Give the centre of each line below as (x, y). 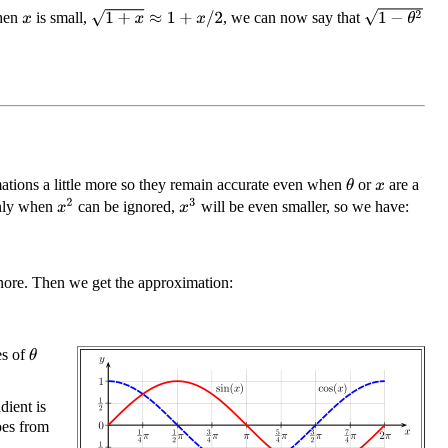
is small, (61, 17)
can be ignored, (127, 206)
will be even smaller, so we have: (302, 206)
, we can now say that (294, 17)
